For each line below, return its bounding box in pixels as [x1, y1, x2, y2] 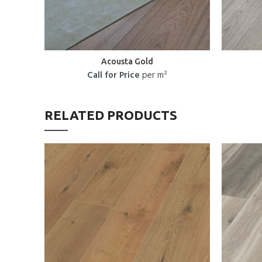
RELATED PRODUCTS [44, 108, 177, 122]
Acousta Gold [101, 57, 153, 66]
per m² [140, 68, 167, 82]
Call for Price [87, 68, 140, 82]
